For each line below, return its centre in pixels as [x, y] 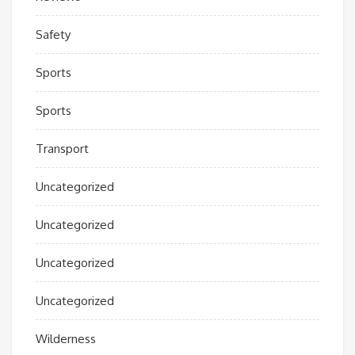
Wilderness [66, 338]
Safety [53, 34]
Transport [62, 148]
